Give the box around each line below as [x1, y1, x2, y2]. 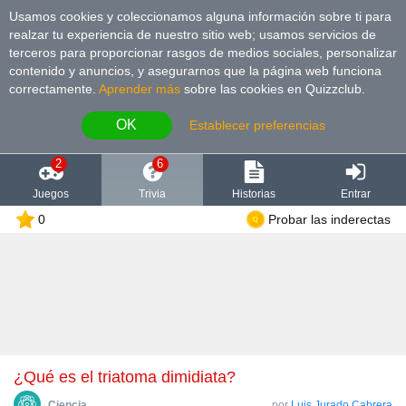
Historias [232, 187, 275, 200]
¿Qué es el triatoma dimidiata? [36, 367, 236, 386]
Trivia [139, 187, 166, 200]
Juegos [33, 187, 69, 200]
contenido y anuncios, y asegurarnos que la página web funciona [9, 63, 382, 78]
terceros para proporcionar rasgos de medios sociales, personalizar [9, 44, 397, 60]
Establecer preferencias [188, 118, 325, 132]
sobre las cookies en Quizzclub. [180, 81, 365, 96]
